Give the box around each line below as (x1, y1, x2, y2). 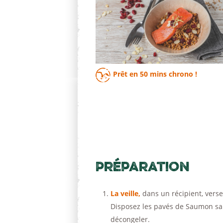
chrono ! (167, 69, 197, 79)
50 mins (140, 69, 167, 79)
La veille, (111, 189, 140, 198)
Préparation (96, 157, 190, 175)
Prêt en (113, 69, 140, 79)
